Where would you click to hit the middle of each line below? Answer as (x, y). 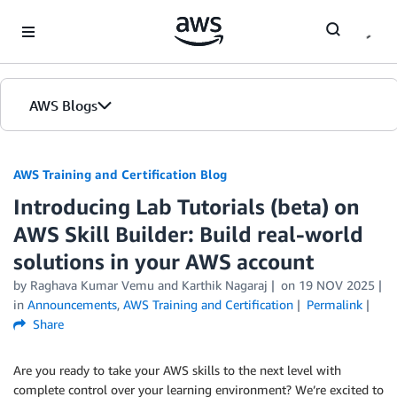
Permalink (334, 304)
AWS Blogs (63, 105)
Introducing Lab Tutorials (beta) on (187, 206)
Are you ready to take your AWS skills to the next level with (177, 370)
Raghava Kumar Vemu (92, 285)
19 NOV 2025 (336, 285)
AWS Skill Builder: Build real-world (188, 234)
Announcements (72, 304)
